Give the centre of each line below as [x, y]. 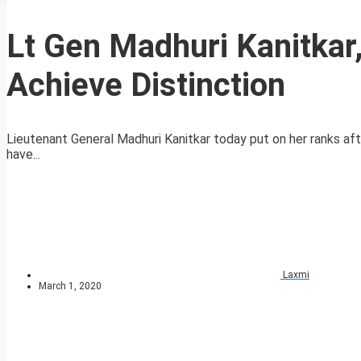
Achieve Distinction [146, 85]
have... [23, 155]
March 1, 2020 [70, 286]
